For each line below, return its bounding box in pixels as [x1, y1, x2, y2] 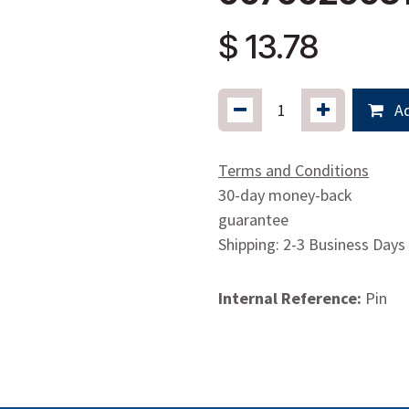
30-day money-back [218, 184, 352, 205]
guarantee [218, 208, 288, 230]
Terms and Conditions [218, 159, 369, 181]
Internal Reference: [218, 287, 365, 309]
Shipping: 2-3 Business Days [218, 233, 405, 255]
